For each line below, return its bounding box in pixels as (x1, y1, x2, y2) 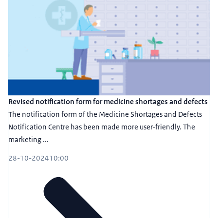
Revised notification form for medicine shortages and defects (8, 97, 208, 107)
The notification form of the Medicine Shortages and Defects (8, 109, 202, 119)
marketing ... (8, 135, 49, 145)
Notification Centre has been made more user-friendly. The (8, 122, 195, 132)
